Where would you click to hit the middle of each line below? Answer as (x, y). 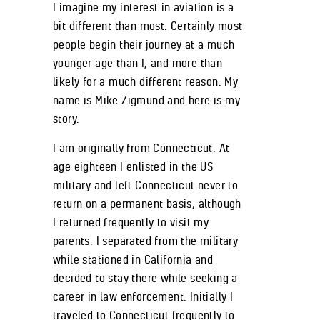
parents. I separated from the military (146, 240)
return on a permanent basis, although (147, 203)
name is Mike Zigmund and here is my (146, 100)
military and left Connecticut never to (146, 185)
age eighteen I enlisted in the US (133, 166)
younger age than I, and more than (138, 62)
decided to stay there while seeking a (145, 277)
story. (66, 118)
